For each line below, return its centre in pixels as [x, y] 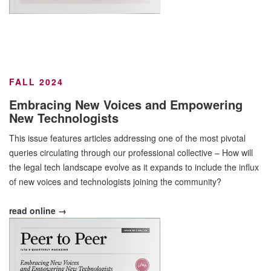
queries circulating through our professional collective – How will [131, 153]
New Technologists [64, 118]
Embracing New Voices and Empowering [126, 105]
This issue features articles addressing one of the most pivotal [127, 138]
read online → [38, 211]
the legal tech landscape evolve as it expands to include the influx [134, 167]
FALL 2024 [36, 82]
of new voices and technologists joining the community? [115, 182]
